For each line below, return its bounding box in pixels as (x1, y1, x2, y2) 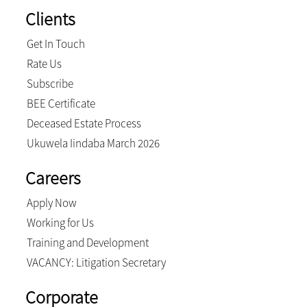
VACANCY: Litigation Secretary (26, 255, 166, 270)
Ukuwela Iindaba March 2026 (26, 136, 160, 151)
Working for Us (26, 215, 94, 230)
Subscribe (26, 76, 73, 91)
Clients (25, 8, 75, 30)
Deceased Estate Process (26, 116, 141, 131)
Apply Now (26, 195, 77, 210)
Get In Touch (26, 36, 85, 51)
